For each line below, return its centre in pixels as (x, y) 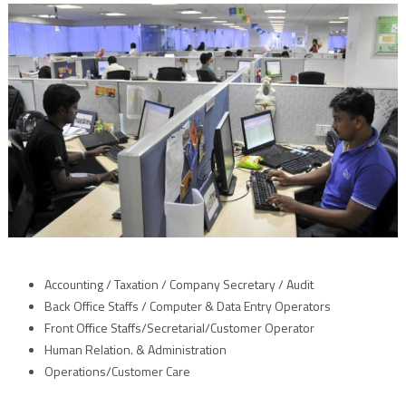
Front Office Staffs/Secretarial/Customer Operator (179, 327)
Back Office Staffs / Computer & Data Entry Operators (187, 305)
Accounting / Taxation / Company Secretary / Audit (179, 284)
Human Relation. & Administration (135, 349)
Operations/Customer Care (117, 371)
